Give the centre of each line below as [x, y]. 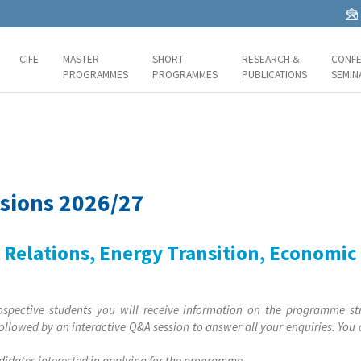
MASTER [81, 59]
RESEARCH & [271, 59]
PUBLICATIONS [274, 75]
